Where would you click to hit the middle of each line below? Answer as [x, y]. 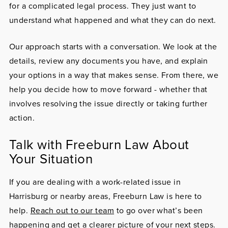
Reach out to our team [72, 211]
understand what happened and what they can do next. [112, 20]
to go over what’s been [159, 211]
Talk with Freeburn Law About [99, 145]
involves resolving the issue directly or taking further [108, 104]
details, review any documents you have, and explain [108, 61]
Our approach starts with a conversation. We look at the [113, 47]
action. [22, 118]
